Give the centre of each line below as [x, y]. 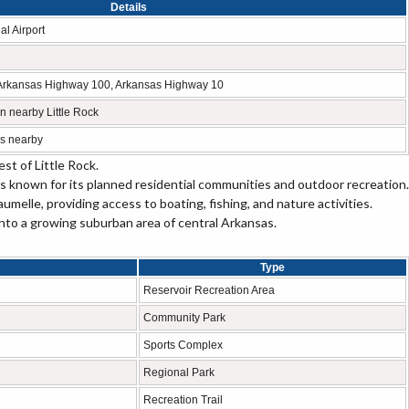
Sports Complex [183, 345]
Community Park [184, 318]
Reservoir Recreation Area [209, 290]
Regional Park [179, 372]
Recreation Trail [183, 400]
